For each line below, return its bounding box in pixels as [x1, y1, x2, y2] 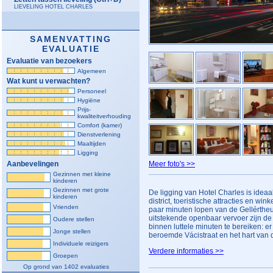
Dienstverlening [77, 131, 121, 138]
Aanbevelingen [7, 160, 58, 168]
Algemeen [77, 68, 106, 74]
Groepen [53, 252, 78, 259]
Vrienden [53, 204, 79, 210]
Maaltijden [77, 140, 106, 147]
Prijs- [77, 106, 91, 113]
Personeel [77, 88, 106, 94]
